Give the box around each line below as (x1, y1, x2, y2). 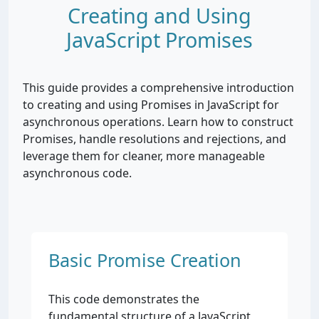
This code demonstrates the (48, 291, 199, 307)
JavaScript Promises (66, 26, 253, 53)
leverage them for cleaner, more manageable (23, 148, 265, 164)
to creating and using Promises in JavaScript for (23, 97, 279, 113)
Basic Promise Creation (48, 248, 241, 272)
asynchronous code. (23, 165, 132, 181)
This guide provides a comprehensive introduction (23, 80, 294, 95)
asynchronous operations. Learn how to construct (23, 114, 293, 130)
